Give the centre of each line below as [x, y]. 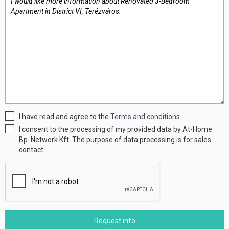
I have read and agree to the [65, 117]
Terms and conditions [145, 117]
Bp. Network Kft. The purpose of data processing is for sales [115, 140]
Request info [114, 221]
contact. [32, 150]
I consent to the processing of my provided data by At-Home [116, 129]
